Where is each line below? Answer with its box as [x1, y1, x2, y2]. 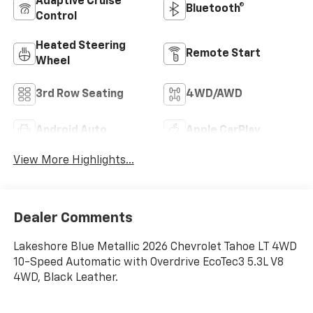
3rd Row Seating [35, 89, 124, 101]
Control [35, 11, 77, 23]
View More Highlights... [13, 155, 134, 167]
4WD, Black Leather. [13, 272, 118, 284]
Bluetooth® [186, 3, 245, 15]
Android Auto [35, 125, 107, 137]
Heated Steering [35, 41, 126, 52]
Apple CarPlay [186, 125, 261, 137]
